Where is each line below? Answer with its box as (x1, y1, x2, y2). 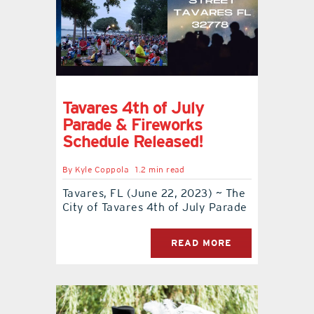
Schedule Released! (62, 132, 203, 151)
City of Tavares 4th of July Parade (62, 200, 247, 214)
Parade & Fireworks (62, 115, 203, 135)
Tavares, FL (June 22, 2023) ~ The (62, 186, 246, 200)
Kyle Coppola (75, 165, 129, 175)
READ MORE (171, 238, 232, 249)
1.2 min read (135, 165, 185, 175)
